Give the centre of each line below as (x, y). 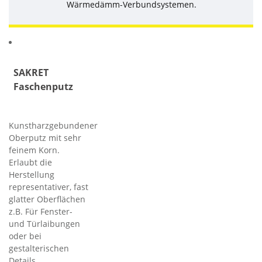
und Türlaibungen (44, 224)
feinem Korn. (34, 150)
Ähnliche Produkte (57, 16)
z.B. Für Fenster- (41, 211)
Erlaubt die (30, 162)
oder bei (25, 236)
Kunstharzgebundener (53, 125)
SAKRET (31, 73)
